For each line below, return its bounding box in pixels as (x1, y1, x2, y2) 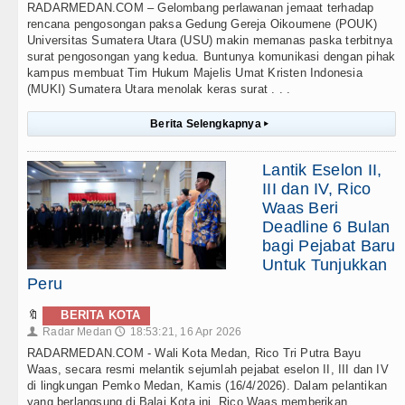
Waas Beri (262, 199, 339, 218)
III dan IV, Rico (262, 180, 372, 199)
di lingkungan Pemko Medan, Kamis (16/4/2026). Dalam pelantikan (27, 379, 388, 393)
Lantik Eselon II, (262, 161, 382, 180)
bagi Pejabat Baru (262, 237, 396, 256)
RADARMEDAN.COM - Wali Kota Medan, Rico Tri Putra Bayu (27, 346, 362, 361)
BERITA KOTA (61, 308, 141, 323)
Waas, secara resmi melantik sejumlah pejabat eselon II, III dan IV (27, 363, 389, 377)
